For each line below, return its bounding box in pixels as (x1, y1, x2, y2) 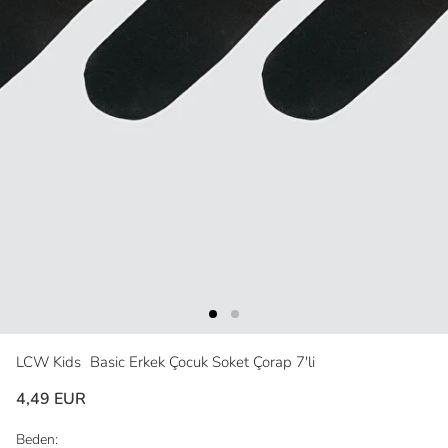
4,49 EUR (16, 388, 86, 411)
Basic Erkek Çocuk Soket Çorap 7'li (90, 352, 315, 373)
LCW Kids (16, 352, 85, 373)
